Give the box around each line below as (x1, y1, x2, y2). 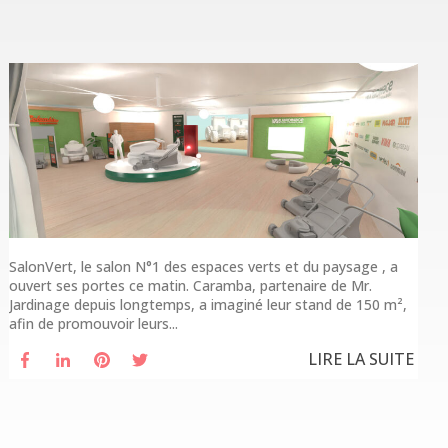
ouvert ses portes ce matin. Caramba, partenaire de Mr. (8, 276, 372, 296)
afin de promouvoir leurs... (8, 314, 178, 334)
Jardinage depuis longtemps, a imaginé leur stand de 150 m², (8, 295, 407, 315)
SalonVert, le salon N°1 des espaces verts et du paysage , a (8, 257, 398, 277)
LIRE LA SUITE (308, 348, 415, 371)
